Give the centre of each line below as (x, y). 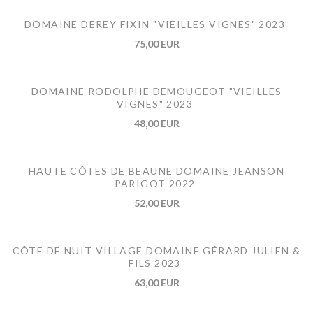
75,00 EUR (156, 43)
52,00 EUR (156, 203)
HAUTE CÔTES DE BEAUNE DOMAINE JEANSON (156, 170)
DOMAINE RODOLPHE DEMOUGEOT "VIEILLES (156, 91)
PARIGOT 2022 (155, 183)
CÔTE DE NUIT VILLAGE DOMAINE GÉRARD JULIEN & (156, 250)
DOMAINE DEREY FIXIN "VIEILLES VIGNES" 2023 (155, 24)
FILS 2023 (155, 263)
